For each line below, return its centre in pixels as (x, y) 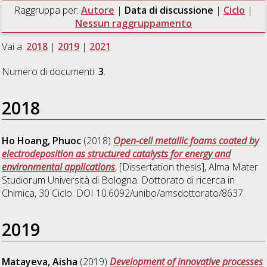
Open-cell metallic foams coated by (186, 140)
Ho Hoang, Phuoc (42, 140)
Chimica (18, 193)
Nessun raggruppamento (133, 23)
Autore (97, 10)
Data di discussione (170, 10)
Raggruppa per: (47, 10)
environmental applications (59, 167)
